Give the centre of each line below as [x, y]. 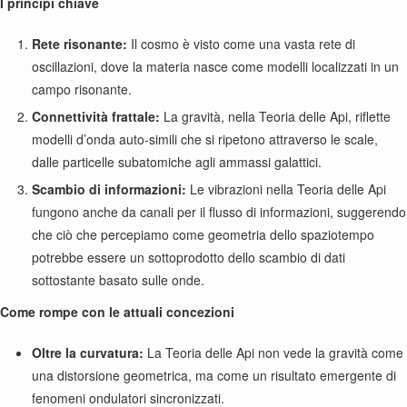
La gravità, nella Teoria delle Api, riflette [275, 116]
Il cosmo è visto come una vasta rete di [241, 44]
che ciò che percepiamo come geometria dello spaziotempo [203, 234]
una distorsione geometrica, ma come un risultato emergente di [214, 375]
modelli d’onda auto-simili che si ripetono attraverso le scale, [205, 139]
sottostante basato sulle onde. [118, 280]
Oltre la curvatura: [88, 352]
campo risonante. [82, 89]
